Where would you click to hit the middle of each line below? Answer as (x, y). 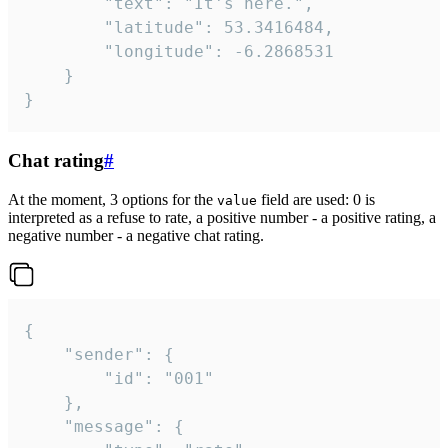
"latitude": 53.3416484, (64, 27)
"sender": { (44, 355)
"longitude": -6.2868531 (64, 51)
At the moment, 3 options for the (112, 200)
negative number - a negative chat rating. (136, 236)
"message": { (44, 427)
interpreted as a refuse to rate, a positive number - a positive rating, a (222, 218)
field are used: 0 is (316, 200)
